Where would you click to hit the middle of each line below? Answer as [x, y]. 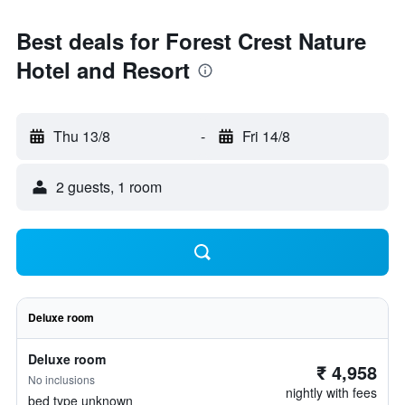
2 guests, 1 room [109, 187]
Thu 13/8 [82, 136]
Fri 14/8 [266, 136]
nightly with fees [331, 392]
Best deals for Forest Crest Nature [191, 41]
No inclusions [61, 379]
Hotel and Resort [103, 70]
